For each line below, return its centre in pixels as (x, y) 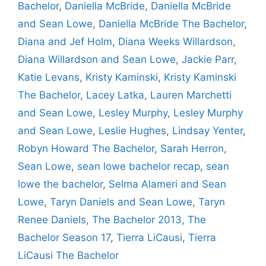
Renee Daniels (52, 219)
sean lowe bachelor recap (139, 166)
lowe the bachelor (60, 184)
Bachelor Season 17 (64, 237)
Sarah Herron (192, 148)
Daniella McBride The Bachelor (171, 23)
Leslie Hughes (132, 130)
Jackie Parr (208, 59)
